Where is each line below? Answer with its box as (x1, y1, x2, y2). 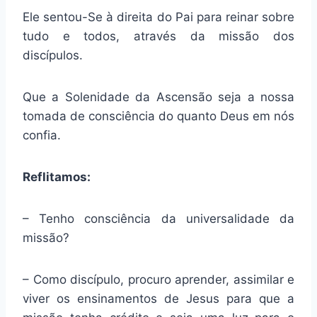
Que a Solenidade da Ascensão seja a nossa (23, 90, 294, 105)
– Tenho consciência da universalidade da (23, 212, 294, 226)
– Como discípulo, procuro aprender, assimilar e (23, 272, 294, 287)
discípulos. (23, 48, 83, 63)
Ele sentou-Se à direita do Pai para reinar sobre (23, 10, 294, 25)
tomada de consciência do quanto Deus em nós (23, 109, 294, 124)
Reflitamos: (23, 170, 91, 185)
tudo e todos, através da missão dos (23, 29, 294, 44)
